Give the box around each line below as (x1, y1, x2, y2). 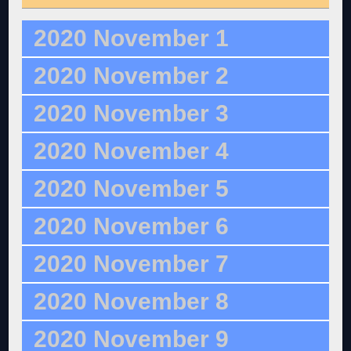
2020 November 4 (34, 138, 230, 165)
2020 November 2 (34, 63, 230, 89)
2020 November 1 (34, 25, 230, 52)
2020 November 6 (34, 213, 230, 240)
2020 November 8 (34, 288, 230, 315)
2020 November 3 (34, 100, 230, 127)
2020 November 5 (34, 175, 230, 202)
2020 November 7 (34, 251, 230, 277)
